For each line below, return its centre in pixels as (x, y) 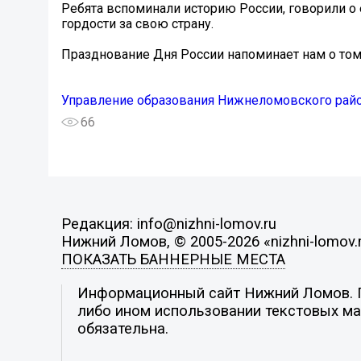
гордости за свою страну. (137, 24)
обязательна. (122, 328)
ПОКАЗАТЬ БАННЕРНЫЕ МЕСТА (173, 260)
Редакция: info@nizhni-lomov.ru (168, 224)
